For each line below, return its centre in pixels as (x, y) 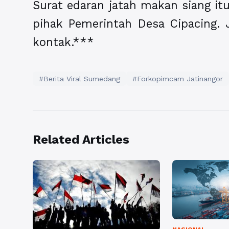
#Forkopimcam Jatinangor (178, 79)
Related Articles (81, 140)
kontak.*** (63, 42)
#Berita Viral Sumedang (79, 79)
